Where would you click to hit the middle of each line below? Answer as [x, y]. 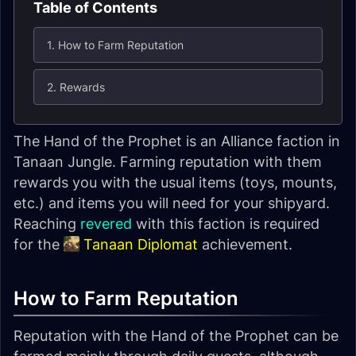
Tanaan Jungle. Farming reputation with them [168, 162]
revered [106, 224]
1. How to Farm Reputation [115, 45]
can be [314, 336]
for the [39, 244]
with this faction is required [226, 224]
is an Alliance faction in [261, 141]
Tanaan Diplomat [141, 244]
